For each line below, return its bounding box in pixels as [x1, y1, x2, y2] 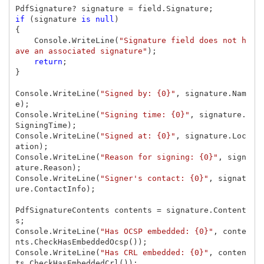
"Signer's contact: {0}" [100, 173, 209, 183]
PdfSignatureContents [15, 205, 110, 214]
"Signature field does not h [118, 35, 246, 45]
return [34, 57, 62, 66]
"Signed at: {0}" [100, 131, 176, 140]
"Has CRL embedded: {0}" [100, 247, 209, 257]
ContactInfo [34, 184, 86, 193]
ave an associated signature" [15, 46, 147, 55]
